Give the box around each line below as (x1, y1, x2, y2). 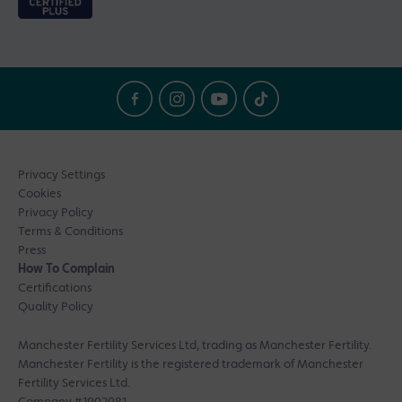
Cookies (18, 188, 61, 201)
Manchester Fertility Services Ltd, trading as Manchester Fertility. (18, 339, 372, 353)
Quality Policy (18, 301, 93, 314)
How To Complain (18, 263, 115, 276)
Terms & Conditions (18, 225, 123, 239)
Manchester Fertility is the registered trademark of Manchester (18, 358, 363, 371)
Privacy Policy (18, 206, 93, 220)
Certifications (18, 282, 92, 295)
